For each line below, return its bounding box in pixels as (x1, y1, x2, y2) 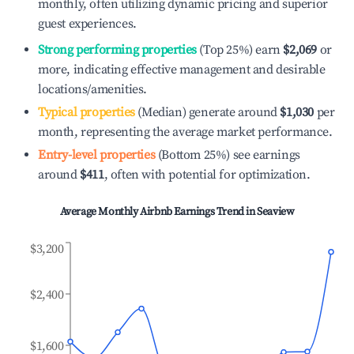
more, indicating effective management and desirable (38, 62, 326, 77)
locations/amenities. (38, 81, 147, 97)
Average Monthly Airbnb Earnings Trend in (59, 205, 258, 219)
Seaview (257, 205, 295, 219)
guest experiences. (38, 16, 137, 32)
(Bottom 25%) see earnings (155, 147, 300, 163)
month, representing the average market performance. (38, 124, 333, 140)
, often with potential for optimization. (104, 167, 311, 183)
